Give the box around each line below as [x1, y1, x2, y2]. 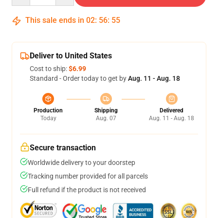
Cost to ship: [30, 65, 69, 73]
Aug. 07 [95, 115, 116, 122]
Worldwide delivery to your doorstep [28, 159, 135, 166]
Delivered [160, 107, 183, 114]
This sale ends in [23, 16, 86, 25]
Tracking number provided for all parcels [28, 172, 148, 180]
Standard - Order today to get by [30, 74, 128, 82]
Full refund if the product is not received [28, 186, 146, 194]
